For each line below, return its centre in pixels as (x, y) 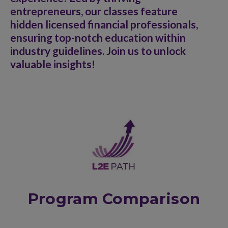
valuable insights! (53, 64)
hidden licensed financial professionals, (104, 24)
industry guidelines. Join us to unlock (98, 51)
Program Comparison (114, 198)
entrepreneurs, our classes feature (94, 11)
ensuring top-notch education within (98, 37)
